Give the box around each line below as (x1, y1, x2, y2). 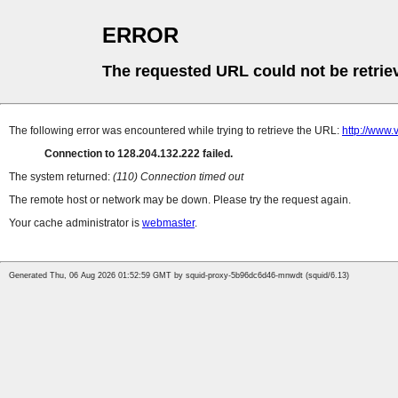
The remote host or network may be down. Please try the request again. (9, 194, 351, 207)
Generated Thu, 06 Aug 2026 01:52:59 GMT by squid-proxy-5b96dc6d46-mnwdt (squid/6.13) (9, 271, 349, 281)
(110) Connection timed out (113, 171, 243, 184)
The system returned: (9, 171, 113, 184)
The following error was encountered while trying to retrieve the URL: (9, 124, 342, 138)
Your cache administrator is (9, 217, 142, 230)
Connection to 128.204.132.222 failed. (44, 147, 233, 161)
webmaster (142, 217, 195, 230)
